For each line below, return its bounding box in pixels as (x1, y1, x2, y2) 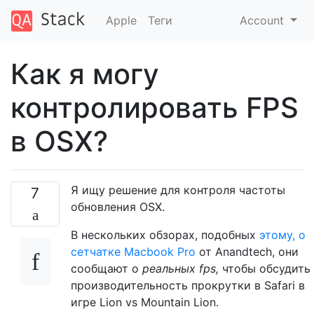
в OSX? (11, 123, 108, 158)
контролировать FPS (11, 90, 299, 125)
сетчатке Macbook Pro (71, 244, 196, 259)
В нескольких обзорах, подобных (71, 227, 259, 242)
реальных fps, (142, 261, 219, 275)
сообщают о (71, 261, 142, 275)
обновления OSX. (71, 199, 165, 214)
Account (240, 13, 288, 27)
